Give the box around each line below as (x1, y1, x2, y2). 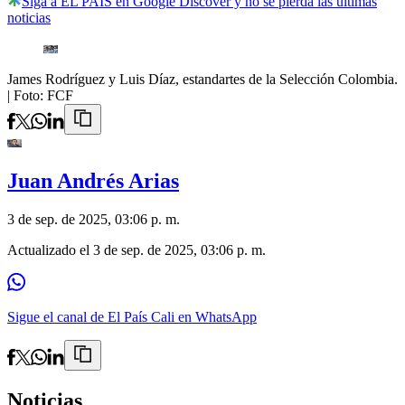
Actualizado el (7, 242, 93, 259)
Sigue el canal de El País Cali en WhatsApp (7, 309, 257, 325)
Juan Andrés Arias (7, 169, 179, 193)
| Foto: (7, 88, 47, 104)
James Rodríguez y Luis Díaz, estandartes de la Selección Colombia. (7, 71, 398, 88)
